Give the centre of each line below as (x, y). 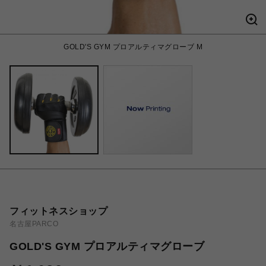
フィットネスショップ (58, 211)
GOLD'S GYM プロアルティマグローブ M (133, 47)
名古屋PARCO (34, 224)
